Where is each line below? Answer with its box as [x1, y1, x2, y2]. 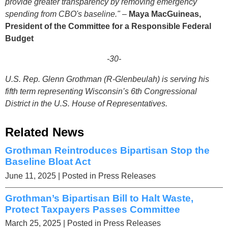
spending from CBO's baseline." [5, 9, 122, 18]
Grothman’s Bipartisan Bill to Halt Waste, [5, 192, 193, 204]
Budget [5, 34, 34, 43]
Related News [5, 125, 84, 139]
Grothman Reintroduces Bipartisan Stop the [5, 145, 210, 156]
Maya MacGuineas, [129, 9, 201, 18]
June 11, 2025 [5, 171, 56, 180]
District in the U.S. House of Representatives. [5, 99, 167, 108]
